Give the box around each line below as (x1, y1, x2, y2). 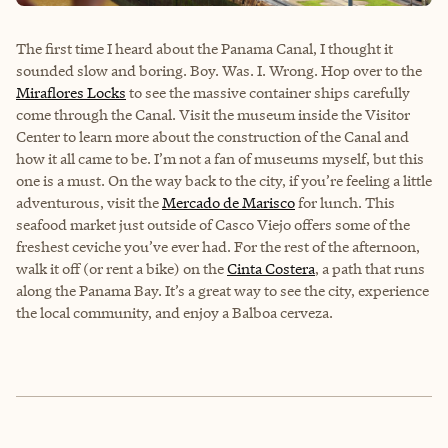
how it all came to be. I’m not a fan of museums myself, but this (16, 148, 424, 168)
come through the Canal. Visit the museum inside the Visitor (16, 104, 410, 124)
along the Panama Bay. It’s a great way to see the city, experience (16, 280, 429, 300)
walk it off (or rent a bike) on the (16, 258, 227, 278)
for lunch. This (295, 192, 395, 212)
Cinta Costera (227, 258, 315, 278)
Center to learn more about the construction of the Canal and (16, 126, 409, 146)
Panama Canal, (221, 38, 317, 58)
